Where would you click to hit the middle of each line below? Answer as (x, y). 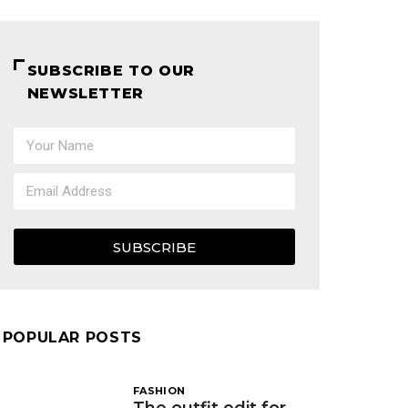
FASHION (159, 391)
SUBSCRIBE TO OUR (111, 71)
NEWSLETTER (86, 93)
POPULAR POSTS (72, 337)
